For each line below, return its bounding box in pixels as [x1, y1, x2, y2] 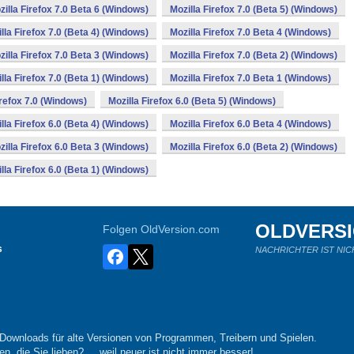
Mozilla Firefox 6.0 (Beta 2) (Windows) [170, 141, 337, 153]
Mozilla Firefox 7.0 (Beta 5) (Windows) [170, 4, 337, 15]
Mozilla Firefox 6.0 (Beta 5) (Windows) [108, 96, 276, 107]
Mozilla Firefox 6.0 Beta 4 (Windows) [170, 119, 331, 130]
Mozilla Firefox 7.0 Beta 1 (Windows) [170, 73, 331, 84]
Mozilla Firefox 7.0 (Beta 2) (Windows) [170, 50, 337, 61]
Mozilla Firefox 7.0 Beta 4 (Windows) [170, 27, 331, 38]
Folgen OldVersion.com [103, 223, 220, 235]
